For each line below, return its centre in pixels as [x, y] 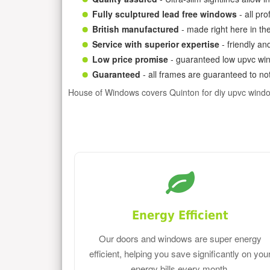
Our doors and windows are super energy [181, 239]
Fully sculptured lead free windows [165, 14]
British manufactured [136, 29]
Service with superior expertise [156, 44]
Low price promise [130, 59]
